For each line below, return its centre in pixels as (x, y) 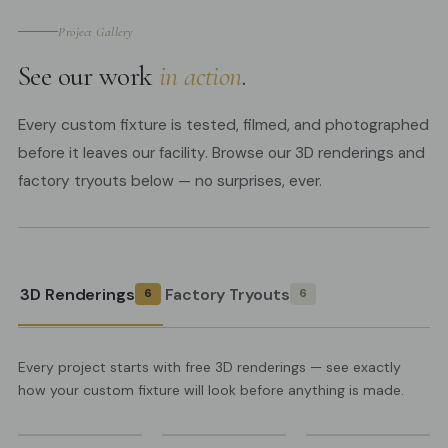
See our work (88, 75)
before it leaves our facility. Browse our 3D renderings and (221, 152)
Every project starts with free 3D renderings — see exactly (209, 366)
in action (200, 75)
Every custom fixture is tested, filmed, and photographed (223, 124)
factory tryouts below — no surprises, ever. (170, 180)
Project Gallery (96, 31)
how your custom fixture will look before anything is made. (211, 389)
